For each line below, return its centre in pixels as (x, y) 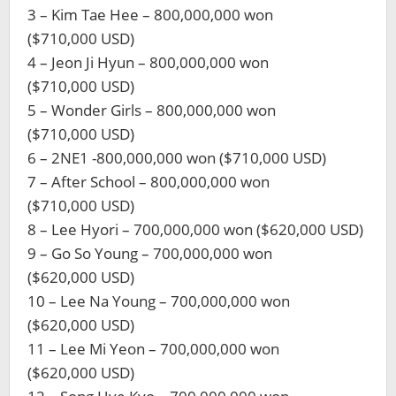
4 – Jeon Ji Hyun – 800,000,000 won (148, 62)
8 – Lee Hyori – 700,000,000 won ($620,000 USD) (195, 229)
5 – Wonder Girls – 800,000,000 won (152, 110)
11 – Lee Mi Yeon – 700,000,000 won (153, 349)
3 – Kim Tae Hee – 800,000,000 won (150, 15)
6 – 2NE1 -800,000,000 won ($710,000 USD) (177, 158)
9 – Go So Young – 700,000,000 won (150, 253)
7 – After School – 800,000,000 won (148, 182)
